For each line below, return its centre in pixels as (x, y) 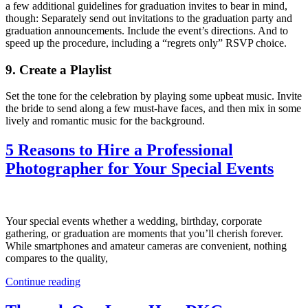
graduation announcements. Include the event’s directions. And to (147, 30)
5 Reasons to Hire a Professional (119, 150)
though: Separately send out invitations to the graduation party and (149, 18)
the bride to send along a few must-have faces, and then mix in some (153, 109)
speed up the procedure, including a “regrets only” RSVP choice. (146, 43)
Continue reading (43, 282)
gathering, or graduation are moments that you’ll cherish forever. (144, 234)
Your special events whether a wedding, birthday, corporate (134, 221)
